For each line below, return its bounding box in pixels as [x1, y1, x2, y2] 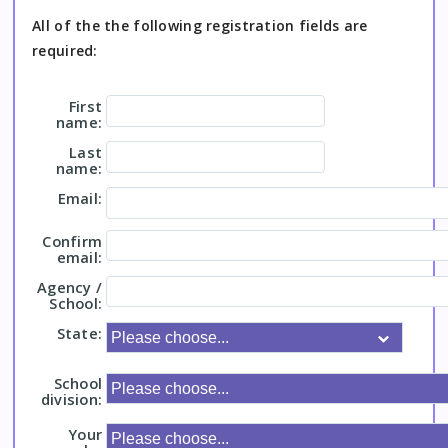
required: [32, 41, 98, 61]
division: [40, 389, 103, 410]
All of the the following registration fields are [32, 16, 368, 36]
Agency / [36, 276, 103, 297]
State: [56, 322, 103, 343]
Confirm [42, 230, 103, 251]
